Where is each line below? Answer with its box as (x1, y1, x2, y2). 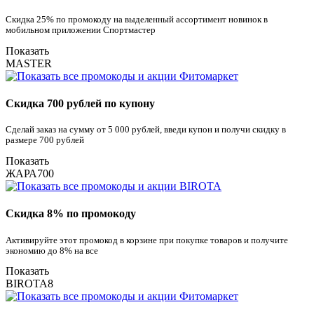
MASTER (6, 57, 52, 69)
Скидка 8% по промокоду (6, 207, 136, 220)
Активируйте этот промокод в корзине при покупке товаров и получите (6, 235, 288, 245)
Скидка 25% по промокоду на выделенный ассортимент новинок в (6, 14, 268, 25)
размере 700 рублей (6, 135, 84, 146)
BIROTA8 (6, 278, 53, 290)
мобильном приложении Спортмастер (6, 25, 156, 35)
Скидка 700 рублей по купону (6, 97, 155, 109)
